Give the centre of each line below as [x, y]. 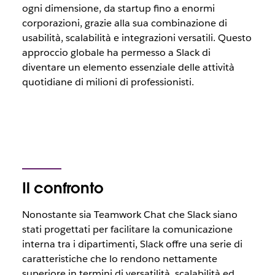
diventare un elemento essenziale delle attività [128, 68]
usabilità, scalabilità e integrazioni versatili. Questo [137, 38]
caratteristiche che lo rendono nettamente [119, 259]
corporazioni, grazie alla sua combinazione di [124, 23]
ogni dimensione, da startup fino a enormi [118, 9]
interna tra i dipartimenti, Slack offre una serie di [132, 244]
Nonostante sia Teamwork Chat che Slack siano [130, 215]
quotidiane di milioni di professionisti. [108, 82]
